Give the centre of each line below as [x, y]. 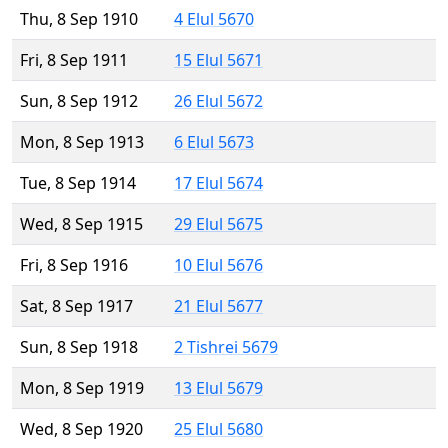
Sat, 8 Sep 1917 [76, 306]
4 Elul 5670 [214, 19]
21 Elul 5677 [218, 306]
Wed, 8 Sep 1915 [81, 224]
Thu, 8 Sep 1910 [79, 19]
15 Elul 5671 [218, 60]
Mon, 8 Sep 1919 [82, 388]
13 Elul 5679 [218, 388]
